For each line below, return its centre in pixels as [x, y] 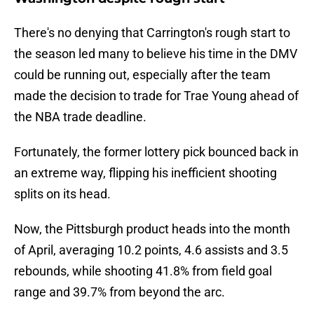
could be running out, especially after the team [142, 75]
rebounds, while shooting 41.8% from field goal [143, 271]
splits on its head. [62, 194]
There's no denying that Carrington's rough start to [152, 33]
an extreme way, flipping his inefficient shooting [145, 173]
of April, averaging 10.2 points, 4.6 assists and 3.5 [151, 250]
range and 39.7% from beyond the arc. [120, 292]
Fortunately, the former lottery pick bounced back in [156, 152]
